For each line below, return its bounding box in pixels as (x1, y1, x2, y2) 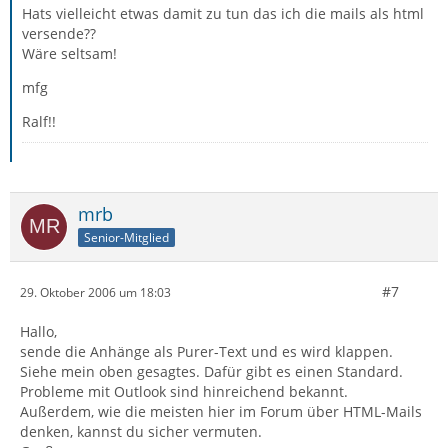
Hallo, (20, 322, 57, 341)
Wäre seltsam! (22, 44, 117, 63)
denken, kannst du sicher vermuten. (20, 422, 262, 441)
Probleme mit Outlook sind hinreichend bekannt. (20, 382, 348, 401)
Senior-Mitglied (84, 228, 169, 246)
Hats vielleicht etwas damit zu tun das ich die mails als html (22, 4, 424, 23)
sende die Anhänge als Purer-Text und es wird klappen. (20, 342, 393, 361)
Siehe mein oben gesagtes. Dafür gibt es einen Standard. (20, 362, 403, 381)
